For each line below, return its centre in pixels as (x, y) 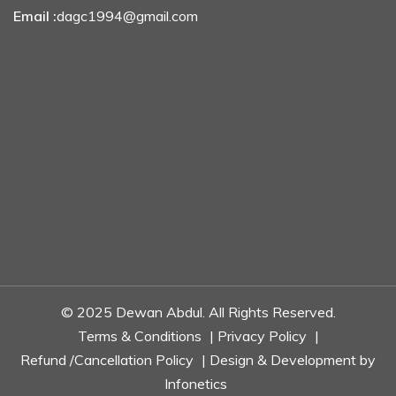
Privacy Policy (262, 336)
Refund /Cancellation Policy (107, 360)
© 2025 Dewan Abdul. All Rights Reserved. (198, 312)
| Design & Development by (287, 360)
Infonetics (196, 384)
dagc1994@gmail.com (127, 16)
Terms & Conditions (139, 336)
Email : (35, 16)
